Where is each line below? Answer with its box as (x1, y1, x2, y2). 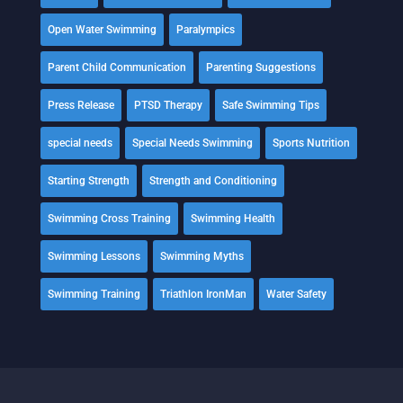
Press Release (47, 99, 114, 112)
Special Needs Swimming (131, 137, 253, 149)
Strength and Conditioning (148, 175, 277, 187)
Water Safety (265, 288, 327, 300)
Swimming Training (47, 288, 140, 300)
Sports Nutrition (272, 137, 350, 149)
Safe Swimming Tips (221, 99, 319, 112)
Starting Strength (47, 175, 130, 187)
